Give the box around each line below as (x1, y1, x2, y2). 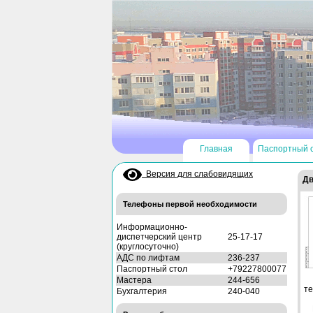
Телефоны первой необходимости (123, 199, 257, 208)
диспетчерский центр (117, 231, 202, 242)
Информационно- (117, 221, 187, 232)
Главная (200, 144, 233, 154)
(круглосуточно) (117, 241, 179, 252)
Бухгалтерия (117, 286, 167, 296)
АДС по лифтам (117, 252, 180, 263)
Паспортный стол (117, 263, 187, 274)
